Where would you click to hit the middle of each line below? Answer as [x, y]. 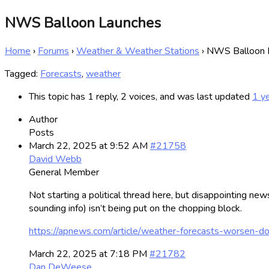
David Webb [55, 159]
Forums [53, 51]
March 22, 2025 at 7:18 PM [88, 254]
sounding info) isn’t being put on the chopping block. [135, 208]
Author [43, 119]
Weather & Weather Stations [138, 51]
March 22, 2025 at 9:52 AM [88, 146]
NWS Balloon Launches [83, 23]
